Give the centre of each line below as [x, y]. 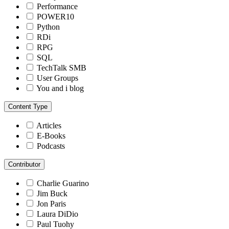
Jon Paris [51, 203]
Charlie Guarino [63, 183]
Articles [49, 125]
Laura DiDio [58, 214]
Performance [57, 6]
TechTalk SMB [62, 67]
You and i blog [60, 88]
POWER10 [55, 16]
